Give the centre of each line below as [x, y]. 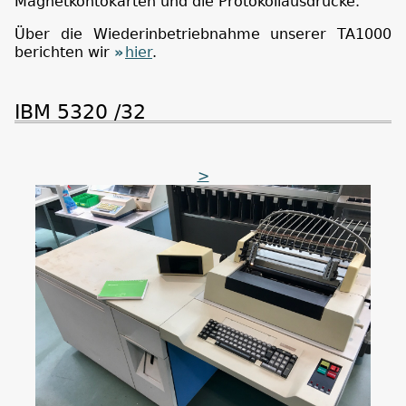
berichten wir [64, 52]
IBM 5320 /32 [80, 111]
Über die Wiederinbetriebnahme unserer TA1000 [203, 34]
